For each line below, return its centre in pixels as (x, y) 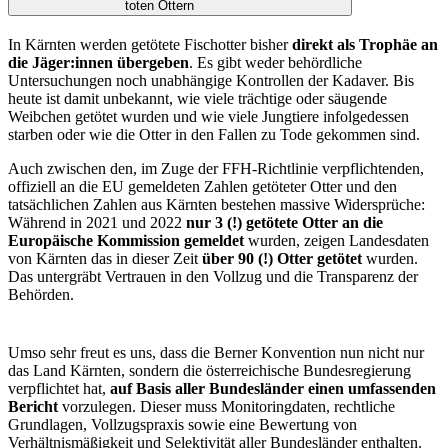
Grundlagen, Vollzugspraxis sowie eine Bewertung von (182, 424)
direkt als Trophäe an (365, 44)
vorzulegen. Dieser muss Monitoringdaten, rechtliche (228, 406)
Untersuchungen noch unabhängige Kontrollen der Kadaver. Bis (211, 80)
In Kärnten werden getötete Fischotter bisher (150, 44)
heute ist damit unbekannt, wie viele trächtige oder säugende (197, 98)
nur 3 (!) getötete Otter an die (284, 222)
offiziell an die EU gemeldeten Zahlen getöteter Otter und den (202, 186)
